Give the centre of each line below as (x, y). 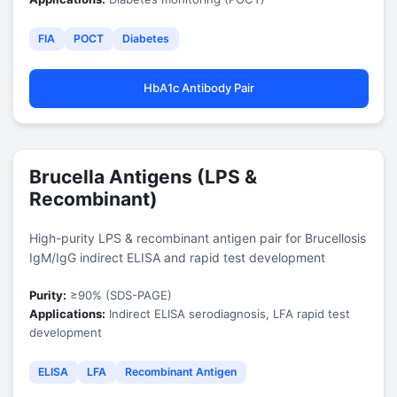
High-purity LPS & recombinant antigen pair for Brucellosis (197, 237)
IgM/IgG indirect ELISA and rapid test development (177, 257)
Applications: (67, 313)
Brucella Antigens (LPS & (143, 176)
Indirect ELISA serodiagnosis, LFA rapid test (227, 313)
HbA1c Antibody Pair (198, 88)
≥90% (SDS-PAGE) (119, 295)
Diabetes (146, 39)
